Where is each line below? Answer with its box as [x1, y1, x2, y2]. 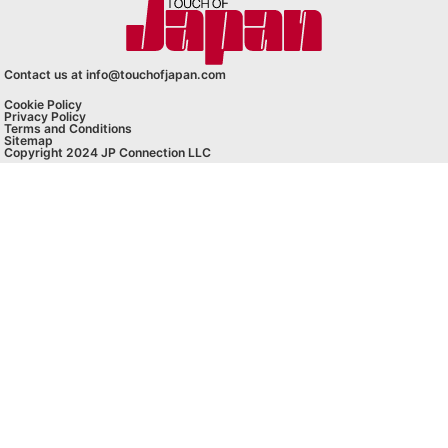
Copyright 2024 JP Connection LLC [4, 144, 212, 160]
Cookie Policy [4, 96, 83, 112]
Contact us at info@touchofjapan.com [4, 67, 227, 83]
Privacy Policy [4, 108, 87, 124]
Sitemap [4, 132, 54, 148]
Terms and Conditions [4, 120, 133, 136]
